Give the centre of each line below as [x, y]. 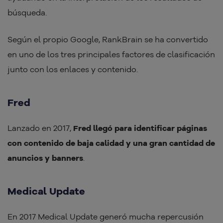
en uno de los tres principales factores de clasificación [111, 55]
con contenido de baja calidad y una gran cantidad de [111, 143]
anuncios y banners [45, 158]
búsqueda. [28, 13]
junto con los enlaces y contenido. [74, 69]
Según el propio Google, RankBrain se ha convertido [108, 40]
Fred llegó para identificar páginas [140, 128]
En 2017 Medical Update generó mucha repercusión [106, 217]
